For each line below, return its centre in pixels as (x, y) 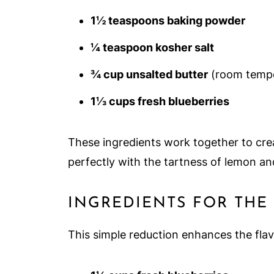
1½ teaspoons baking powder (168, 20)
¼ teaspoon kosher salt (152, 47)
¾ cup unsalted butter (149, 74)
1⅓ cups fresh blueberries (160, 101)
